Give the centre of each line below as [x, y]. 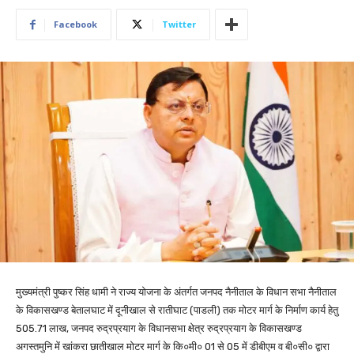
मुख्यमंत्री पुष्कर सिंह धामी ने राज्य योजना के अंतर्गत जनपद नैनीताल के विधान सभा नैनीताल [176, 292]
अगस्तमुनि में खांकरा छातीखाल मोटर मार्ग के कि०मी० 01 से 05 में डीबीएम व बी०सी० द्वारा [173, 346]
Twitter [179, 24]
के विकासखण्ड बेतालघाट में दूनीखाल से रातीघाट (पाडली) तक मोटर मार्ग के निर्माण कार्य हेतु [177, 310]
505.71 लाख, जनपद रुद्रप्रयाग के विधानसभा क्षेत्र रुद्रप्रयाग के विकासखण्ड [159, 328]
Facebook [75, 24]
